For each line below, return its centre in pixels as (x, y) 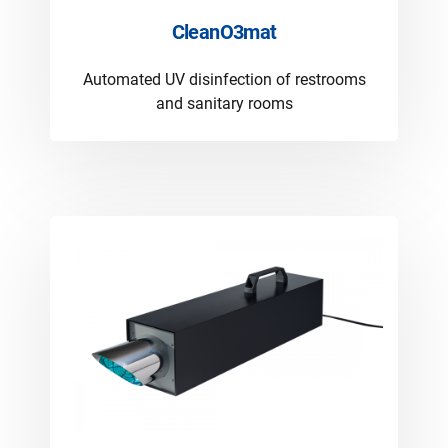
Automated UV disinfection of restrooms (224, 79)
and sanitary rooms (224, 103)
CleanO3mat (224, 32)
